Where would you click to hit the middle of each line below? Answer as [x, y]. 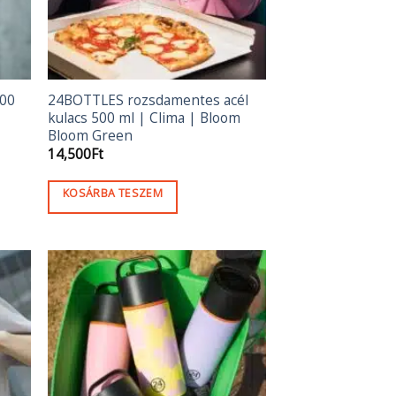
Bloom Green [91, 135]
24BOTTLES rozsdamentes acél [148, 100]
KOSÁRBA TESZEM [113, 193]
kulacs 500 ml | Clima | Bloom [145, 118]
